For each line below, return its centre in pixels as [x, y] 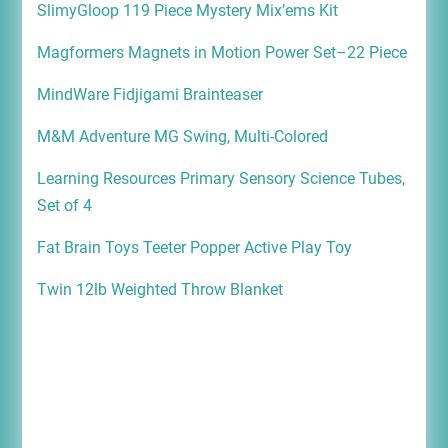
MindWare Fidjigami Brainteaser [151, 94]
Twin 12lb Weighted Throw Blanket [159, 289]
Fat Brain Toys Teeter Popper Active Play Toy [196, 247]
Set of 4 [64, 205]
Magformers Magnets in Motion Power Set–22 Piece [221, 52]
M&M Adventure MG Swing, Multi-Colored [184, 136]
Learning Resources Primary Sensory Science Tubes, [220, 178]
